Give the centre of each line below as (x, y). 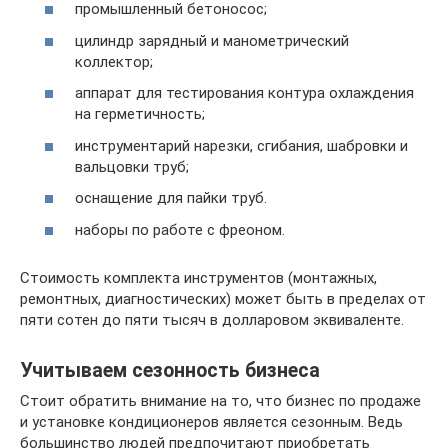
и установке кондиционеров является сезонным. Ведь (211, 421)
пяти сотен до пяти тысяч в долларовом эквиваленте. (212, 319)
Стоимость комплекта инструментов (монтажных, (198, 277)
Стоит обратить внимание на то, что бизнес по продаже (220, 400)
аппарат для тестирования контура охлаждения (244, 93)
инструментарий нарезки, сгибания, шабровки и (241, 145)
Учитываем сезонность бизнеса (170, 370)
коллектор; (114, 61)
